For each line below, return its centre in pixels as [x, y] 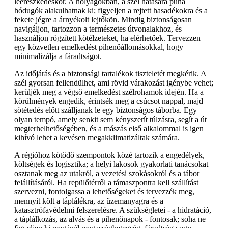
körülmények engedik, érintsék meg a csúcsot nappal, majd [109, 101]
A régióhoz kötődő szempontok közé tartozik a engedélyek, [109, 155]
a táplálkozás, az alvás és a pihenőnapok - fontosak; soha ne [110, 219]
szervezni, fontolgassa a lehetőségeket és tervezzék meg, [104, 192]
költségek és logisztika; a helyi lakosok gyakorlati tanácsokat [111, 164]
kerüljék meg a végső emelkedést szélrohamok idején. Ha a [109, 92]
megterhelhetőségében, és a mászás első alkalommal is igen [109, 129]
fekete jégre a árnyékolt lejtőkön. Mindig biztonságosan [103, 20]
